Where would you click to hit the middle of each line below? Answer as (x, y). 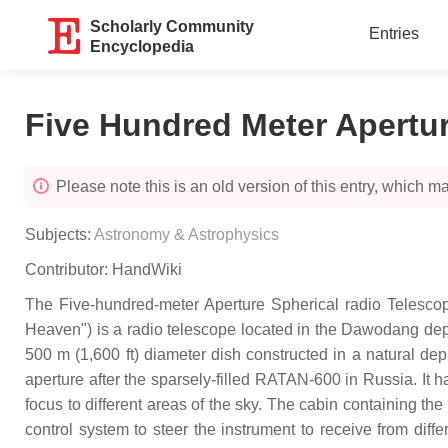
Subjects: (59, 234)
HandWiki (147, 269)
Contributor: (68, 269)
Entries (393, 33)
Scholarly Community (172, 26)
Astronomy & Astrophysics (186, 234)
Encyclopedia (142, 46)
